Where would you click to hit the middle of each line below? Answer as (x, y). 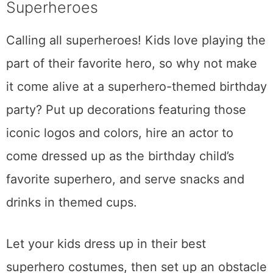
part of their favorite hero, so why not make (132, 64)
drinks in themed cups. (72, 203)
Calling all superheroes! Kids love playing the (136, 41)
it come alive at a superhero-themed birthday (136, 87)
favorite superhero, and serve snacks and (125, 179)
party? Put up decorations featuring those (126, 110)
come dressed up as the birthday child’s (120, 156)
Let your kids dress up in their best (106, 244)
